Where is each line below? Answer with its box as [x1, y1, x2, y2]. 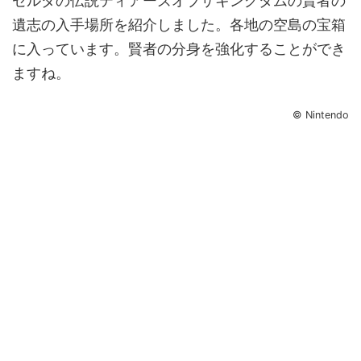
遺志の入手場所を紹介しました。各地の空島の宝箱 [12, 16, 346, 34]
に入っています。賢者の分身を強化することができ [12, 40, 346, 58]
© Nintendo [293, 109, 349, 122]
